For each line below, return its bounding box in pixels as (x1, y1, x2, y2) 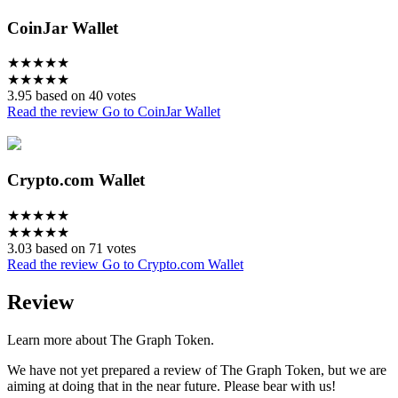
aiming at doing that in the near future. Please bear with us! (7, 378, 336, 394)
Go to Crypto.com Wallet (102, 256, 243, 272)
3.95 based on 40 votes (7, 88, 136, 104)
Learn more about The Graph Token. (7, 331, 214, 347)
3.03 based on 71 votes (7, 240, 136, 256)
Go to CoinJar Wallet (102, 104, 220, 120)
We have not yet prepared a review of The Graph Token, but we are (7, 362, 386, 378)
